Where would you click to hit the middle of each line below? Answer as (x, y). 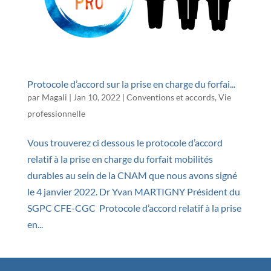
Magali (54, 97)
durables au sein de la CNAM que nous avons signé (132, 175)
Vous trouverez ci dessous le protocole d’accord (125, 142)
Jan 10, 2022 (96, 97)
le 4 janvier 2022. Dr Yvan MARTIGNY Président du (133, 191)
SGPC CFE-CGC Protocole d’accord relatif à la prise (134, 207)
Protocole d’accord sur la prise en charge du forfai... (131, 83)
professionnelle (56, 113)
